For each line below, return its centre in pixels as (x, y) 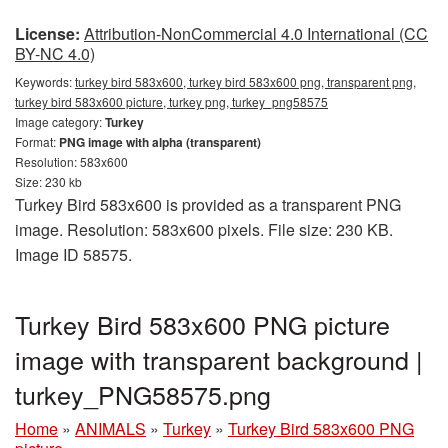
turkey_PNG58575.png (143, 393)
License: (47, 33)
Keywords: (45, 81)
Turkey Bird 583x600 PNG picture (202, 323)
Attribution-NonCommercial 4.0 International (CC (256, 33)
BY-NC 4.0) (55, 53)
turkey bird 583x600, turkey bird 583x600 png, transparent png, (245, 81)
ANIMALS (110, 428)
